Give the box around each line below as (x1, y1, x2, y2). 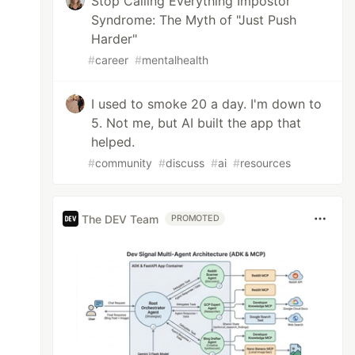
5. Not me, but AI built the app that (91, 115, 302, 131)
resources (240, 156, 292, 170)
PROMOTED (171, 213, 219, 223)
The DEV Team (82, 212, 159, 226)
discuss (166, 156, 205, 170)
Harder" (91, 31, 138, 47)
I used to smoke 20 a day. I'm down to (91, 96, 323, 112)
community (95, 156, 153, 170)
